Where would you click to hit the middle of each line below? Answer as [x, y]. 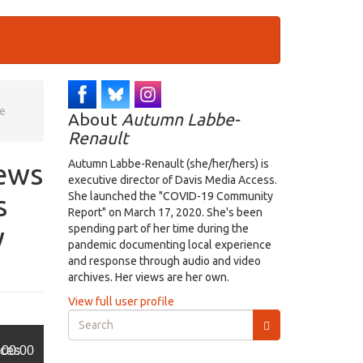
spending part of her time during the [158, 228]
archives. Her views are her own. [148, 277]
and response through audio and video [164, 261]
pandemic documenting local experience [169, 245]
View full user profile [121, 301]
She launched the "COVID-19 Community [170, 196]
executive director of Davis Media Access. [172, 180]
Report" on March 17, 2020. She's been [165, 212]
